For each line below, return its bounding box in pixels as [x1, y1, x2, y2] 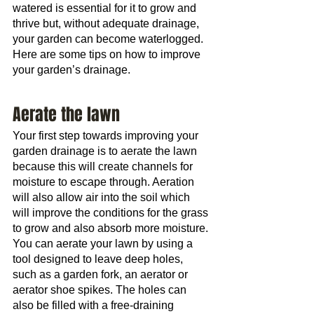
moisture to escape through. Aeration [13, 176, 197, 188]
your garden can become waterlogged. [13, 33, 206, 45]
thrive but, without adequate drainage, [13, 18, 202, 29]
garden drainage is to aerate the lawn [13, 145, 200, 157]
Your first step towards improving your [13, 130, 201, 142]
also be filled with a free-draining [13, 299, 177, 311]
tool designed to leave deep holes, [13, 253, 186, 265]
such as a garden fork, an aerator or [13, 268, 191, 280]
